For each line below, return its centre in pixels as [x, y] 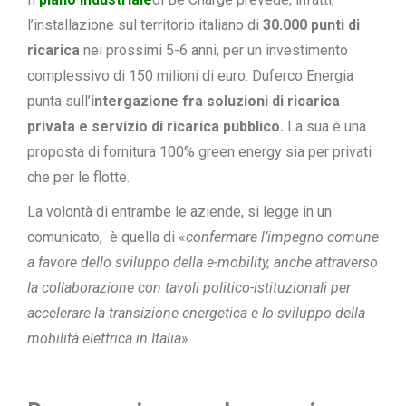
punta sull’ [59, 101]
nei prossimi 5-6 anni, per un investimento [214, 50]
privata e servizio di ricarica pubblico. [155, 126]
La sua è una [325, 126]
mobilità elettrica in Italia [104, 338]
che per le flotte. [78, 177]
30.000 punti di [311, 24]
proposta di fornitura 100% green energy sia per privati [199, 151]
